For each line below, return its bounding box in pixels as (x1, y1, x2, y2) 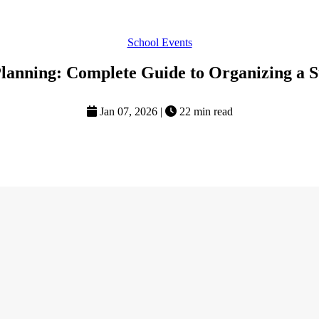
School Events (127, 36, 192, 48)
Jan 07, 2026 (99, 105, 157, 117)
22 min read (176, 105, 233, 117)
